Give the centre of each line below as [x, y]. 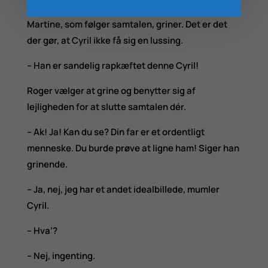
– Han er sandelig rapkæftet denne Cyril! [112, 65]
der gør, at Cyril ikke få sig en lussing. [105, 40]
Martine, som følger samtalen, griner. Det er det [127, 24]
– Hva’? [42, 230]
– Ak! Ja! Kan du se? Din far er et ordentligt [115, 132]
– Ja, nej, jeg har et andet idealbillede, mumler [123, 189]
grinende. [47, 164]
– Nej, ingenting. [61, 255]
